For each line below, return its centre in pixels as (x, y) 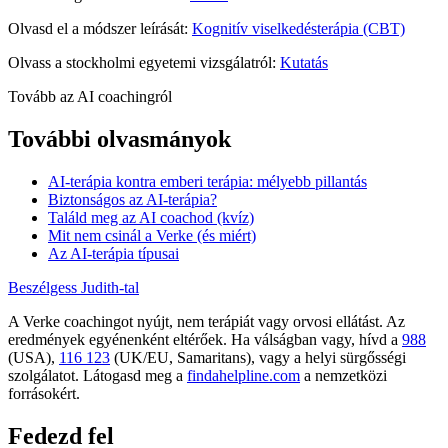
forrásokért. (44, 394)
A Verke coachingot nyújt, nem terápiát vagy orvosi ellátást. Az (206, 322)
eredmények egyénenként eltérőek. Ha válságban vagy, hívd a (203, 340)
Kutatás (304, 63)
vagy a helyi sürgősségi (332, 358)
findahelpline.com (243, 376)
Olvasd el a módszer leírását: (98, 29)
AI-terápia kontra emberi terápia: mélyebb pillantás (207, 182)
